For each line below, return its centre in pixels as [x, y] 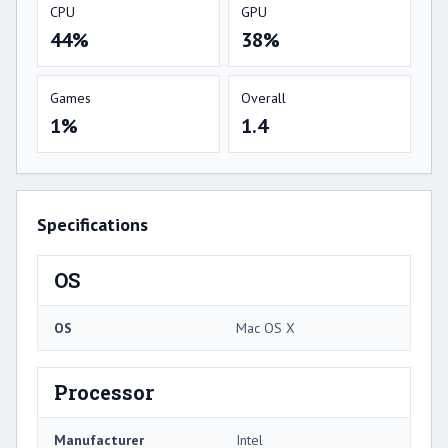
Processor [104, 392]
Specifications [92, 225]
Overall [263, 98]
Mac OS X [265, 328]
